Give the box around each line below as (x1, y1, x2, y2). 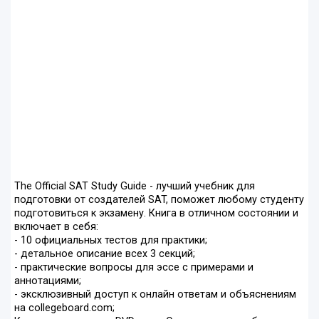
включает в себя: (14, 221, 98, 234)
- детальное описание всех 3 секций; (14, 248, 195, 261)
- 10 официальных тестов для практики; (14, 234, 207, 247)
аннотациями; (14, 275, 81, 288)
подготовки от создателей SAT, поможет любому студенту (14, 194, 304, 206)
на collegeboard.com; (14, 302, 115, 315)
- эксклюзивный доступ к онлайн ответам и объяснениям (14, 288, 296, 301)
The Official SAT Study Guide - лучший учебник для (14, 180, 255, 193)
